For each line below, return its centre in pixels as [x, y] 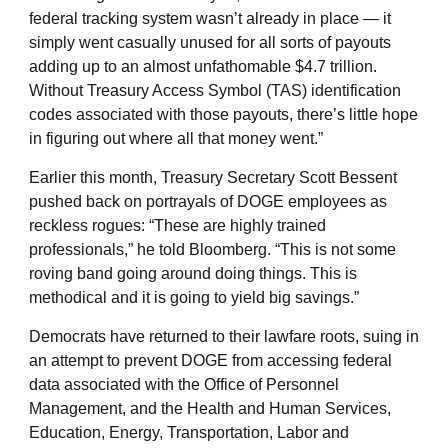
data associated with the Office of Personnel [184, 384]
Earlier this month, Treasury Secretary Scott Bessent [213, 177]
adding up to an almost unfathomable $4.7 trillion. [203, 66]
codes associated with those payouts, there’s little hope [223, 114]
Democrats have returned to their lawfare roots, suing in [224, 336]
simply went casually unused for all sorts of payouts [210, 42]
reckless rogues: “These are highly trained [177, 225]
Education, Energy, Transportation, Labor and [189, 432]
